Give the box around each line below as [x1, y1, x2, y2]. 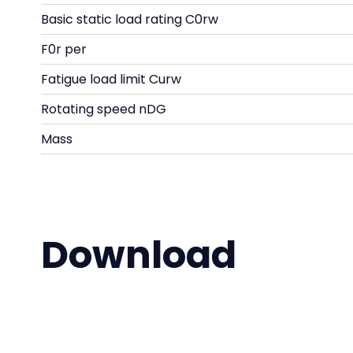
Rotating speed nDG [41, 100, 166, 118]
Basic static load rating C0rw [41, 10, 218, 28]
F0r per [41, 40, 87, 58]
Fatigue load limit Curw [41, 70, 181, 88]
